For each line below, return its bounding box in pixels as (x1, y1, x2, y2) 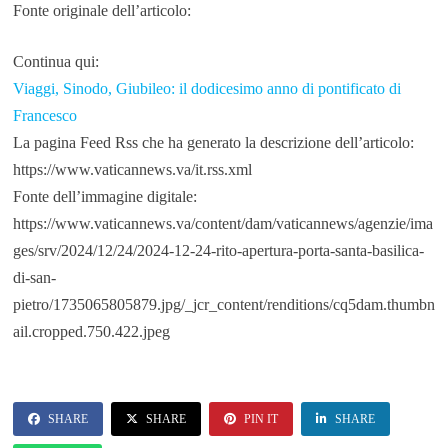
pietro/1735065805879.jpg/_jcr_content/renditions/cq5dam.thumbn (12, 296, 435, 314)
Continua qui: (12, 53, 99, 71)
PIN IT (243, 412, 278, 427)
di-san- (12, 269, 56, 287)
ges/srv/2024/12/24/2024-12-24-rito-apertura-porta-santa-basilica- (12, 242, 424, 260)
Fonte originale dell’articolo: (12, 2, 191, 20)
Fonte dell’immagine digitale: (12, 188, 197, 206)
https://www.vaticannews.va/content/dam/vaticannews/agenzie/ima (12, 215, 433, 233)
